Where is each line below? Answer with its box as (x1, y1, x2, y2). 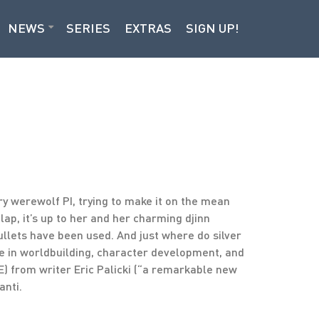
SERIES (66, 20, 110, 36)
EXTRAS (125, 20, 172, 36)
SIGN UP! (186, 20, 239, 36)
